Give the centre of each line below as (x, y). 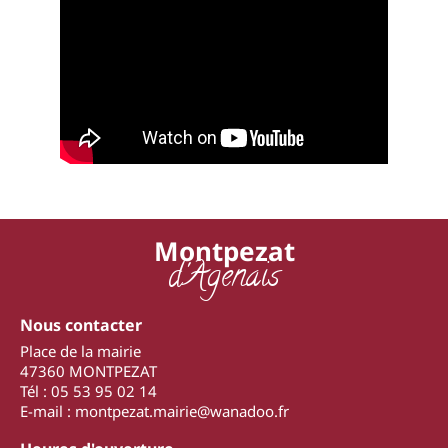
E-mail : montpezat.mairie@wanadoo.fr (154, 410)
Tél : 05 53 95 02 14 (88, 390)
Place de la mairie (80, 350)
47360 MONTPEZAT (88, 370)
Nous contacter (81, 324)
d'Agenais (224, 278)
